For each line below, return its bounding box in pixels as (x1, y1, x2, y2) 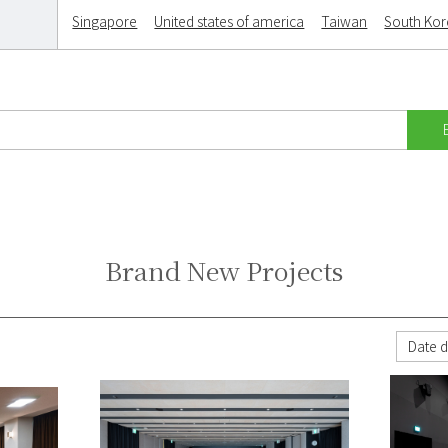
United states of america (154, 11, 305, 32)
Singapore (72, 11, 138, 32)
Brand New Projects (105, 252, 343, 289)
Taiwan (321, 11, 368, 32)
